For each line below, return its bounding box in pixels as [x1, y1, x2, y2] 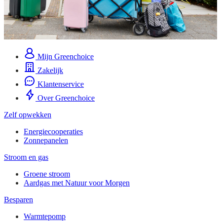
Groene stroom [24, 169, 70, 178]
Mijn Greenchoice [36, 52, 94, 61]
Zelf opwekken [4, 110, 51, 119]
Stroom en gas [4, 152, 48, 161]
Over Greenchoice [36, 93, 95, 102]
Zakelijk [36, 66, 63, 74]
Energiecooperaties [24, 127, 83, 136]
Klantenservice [36, 79, 84, 88]
